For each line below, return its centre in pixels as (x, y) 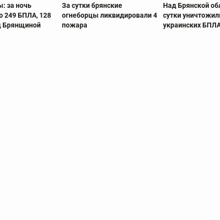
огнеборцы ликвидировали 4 (109, 15)
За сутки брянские (92, 6)
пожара (74, 25)
